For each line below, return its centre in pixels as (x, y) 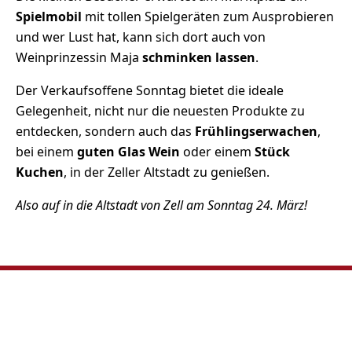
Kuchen (40, 172)
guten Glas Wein (128, 152)
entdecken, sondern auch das (105, 131)
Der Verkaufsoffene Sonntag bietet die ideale (150, 90)
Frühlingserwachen (256, 131)
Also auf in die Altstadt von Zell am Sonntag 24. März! (161, 205)
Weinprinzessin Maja (79, 57)
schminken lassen (199, 57)
